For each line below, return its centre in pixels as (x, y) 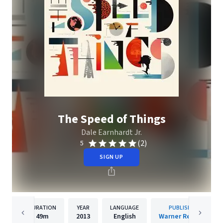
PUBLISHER (183, 208)
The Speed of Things (111, 119)
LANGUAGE (124, 208)
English (124, 217)
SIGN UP (111, 157)
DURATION (42, 208)
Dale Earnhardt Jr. (111, 132)
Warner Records (183, 217)
